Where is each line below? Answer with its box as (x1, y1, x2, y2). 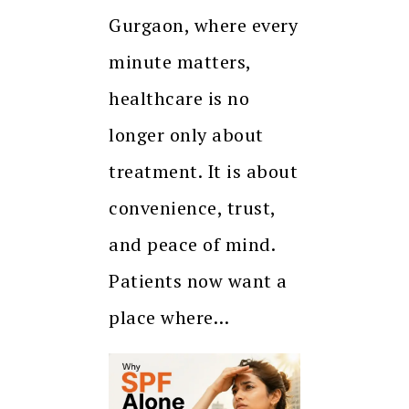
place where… (109, 304, 229, 330)
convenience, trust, (109, 194, 276, 220)
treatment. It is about (109, 158, 298, 184)
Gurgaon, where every (109, 12, 298, 37)
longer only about (109, 121, 264, 147)
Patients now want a (109, 267, 288, 293)
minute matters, (109, 48, 251, 74)
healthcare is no (109, 85, 249, 110)
